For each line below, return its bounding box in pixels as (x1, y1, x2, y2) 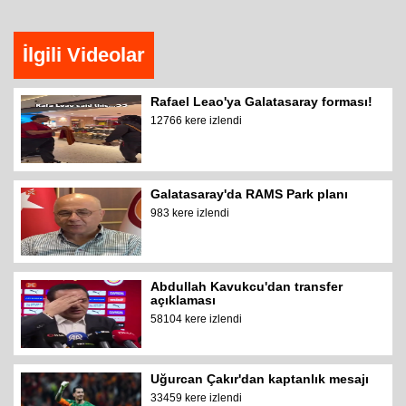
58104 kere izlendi (150, 312, 243, 325)
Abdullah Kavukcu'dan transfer (150, 278, 343, 294)
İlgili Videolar (23, 43, 145, 66)
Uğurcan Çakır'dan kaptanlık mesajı (150, 371, 370, 386)
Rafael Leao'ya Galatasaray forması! (150, 94, 373, 110)
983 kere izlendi (150, 207, 230, 220)
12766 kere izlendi (150, 114, 243, 128)
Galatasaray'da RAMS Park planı (150, 187, 349, 202)
